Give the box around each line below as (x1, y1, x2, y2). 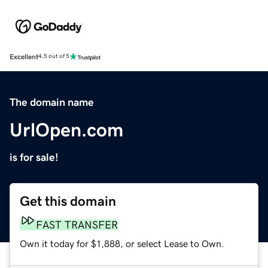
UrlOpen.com (10, 120, 123, 139)
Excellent (10, 53, 38, 60)
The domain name (10, 96, 94, 108)
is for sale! (10, 151, 59, 163)
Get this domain (20, 194, 116, 208)
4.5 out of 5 (38, 53, 69, 60)
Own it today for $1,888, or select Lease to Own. (20, 238, 224, 248)
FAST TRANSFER (36, 219, 118, 230)
